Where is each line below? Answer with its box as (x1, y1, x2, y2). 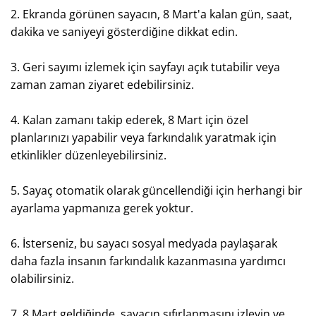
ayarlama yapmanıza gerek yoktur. (11, 200, 193, 216)
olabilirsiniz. (11, 271, 74, 286)
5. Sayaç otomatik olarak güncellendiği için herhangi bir (11, 183, 303, 198)
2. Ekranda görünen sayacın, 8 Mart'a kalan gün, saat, (11, 6, 292, 22)
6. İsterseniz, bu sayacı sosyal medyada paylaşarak (11, 236, 277, 251)
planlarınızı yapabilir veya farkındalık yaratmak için (11, 130, 276, 145)
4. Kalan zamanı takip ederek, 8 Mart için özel (11, 112, 248, 128)
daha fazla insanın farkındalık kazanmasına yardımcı (11, 253, 286, 269)
